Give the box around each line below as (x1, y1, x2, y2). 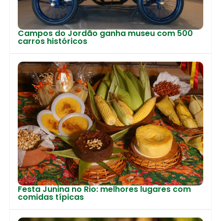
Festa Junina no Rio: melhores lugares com (18, 183, 191, 195)
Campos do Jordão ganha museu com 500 (18, 28, 193, 39)
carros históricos (18, 36, 87, 47)
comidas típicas (18, 191, 84, 203)
